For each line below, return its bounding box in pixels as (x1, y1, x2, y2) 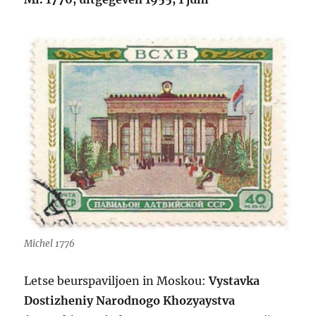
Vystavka (209, 274, 260, 288)
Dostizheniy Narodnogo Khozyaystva (24, 293, 236, 308)
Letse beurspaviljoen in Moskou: (24, 274, 209, 288)
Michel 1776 (24, 238, 75, 250)
